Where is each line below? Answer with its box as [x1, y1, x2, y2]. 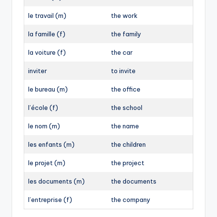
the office [111, 85, 140, 93]
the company [111, 195, 150, 203]
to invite [111, 66, 136, 75]
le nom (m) [28, 122, 60, 130]
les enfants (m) [28, 140, 75, 148]
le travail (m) [28, 11, 66, 19]
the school [111, 103, 142, 111]
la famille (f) [28, 30, 65, 38]
